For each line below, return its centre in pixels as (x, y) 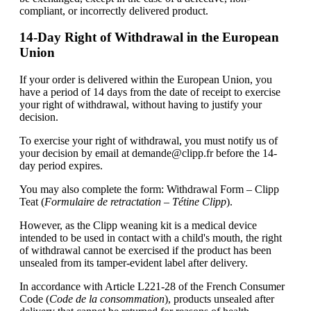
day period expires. (61, 165)
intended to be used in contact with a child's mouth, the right (151, 237)
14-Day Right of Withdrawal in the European (149, 37)
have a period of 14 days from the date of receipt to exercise (150, 92)
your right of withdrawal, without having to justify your (141, 104)
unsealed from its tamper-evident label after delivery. (134, 262)
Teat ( (32, 201)
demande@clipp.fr (173, 153)
